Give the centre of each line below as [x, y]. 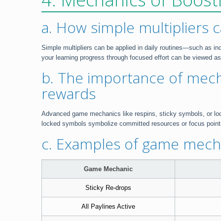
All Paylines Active [108, 206]
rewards [69, 93]
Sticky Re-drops [108, 188]
